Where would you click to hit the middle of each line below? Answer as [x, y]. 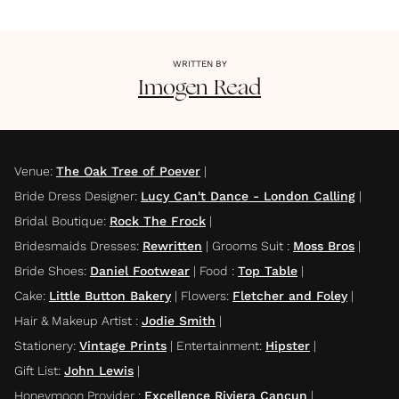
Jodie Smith [179, 320]
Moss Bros [324, 245]
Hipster [288, 345]
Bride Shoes [49, 270]
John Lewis [99, 370]
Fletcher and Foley [290, 295]
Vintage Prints [123, 345]
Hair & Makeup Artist [75, 320]
